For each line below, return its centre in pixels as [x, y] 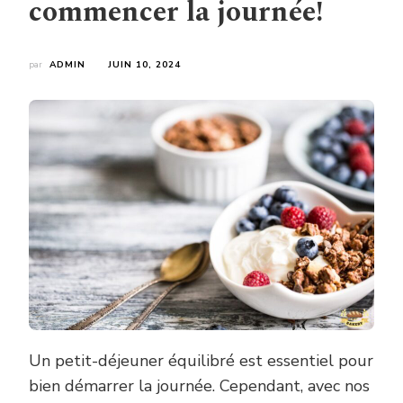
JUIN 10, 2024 [144, 65]
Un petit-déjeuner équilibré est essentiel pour [201, 360]
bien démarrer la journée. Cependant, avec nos [199, 385]
